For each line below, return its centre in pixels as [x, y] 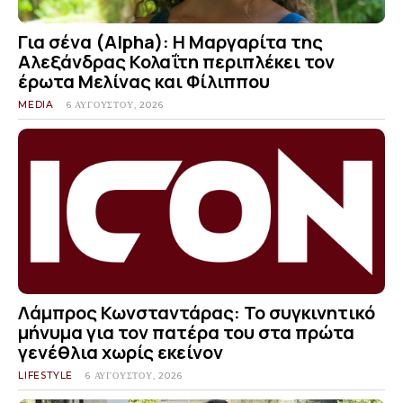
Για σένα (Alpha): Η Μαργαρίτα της [170, 42]
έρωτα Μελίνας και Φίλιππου [144, 82]
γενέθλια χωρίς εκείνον [121, 352]
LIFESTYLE [46, 375]
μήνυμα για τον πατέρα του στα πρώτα [186, 332]
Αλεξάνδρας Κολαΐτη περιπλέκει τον [176, 62]
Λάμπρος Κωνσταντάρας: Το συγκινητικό [197, 312]
